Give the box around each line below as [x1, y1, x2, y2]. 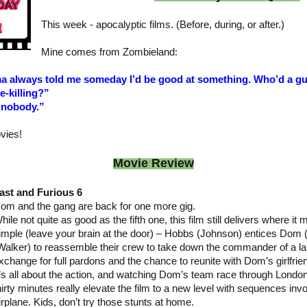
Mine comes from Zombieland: [40, 46, 177, 58]
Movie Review [113, 156, 194, 170]
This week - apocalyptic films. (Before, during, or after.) [40, 19, 284, 30]
